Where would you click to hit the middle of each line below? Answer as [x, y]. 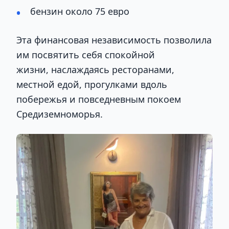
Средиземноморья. [60, 114]
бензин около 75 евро [80, 11]
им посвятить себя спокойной [86, 54]
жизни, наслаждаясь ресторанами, [95, 69]
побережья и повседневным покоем [99, 99]
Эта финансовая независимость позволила [114, 40]
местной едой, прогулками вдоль [92, 84]
